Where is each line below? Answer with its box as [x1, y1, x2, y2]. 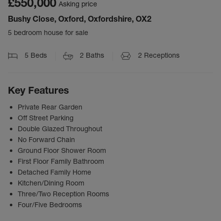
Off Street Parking [18, 113, 74, 123]
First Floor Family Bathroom [18, 157, 104, 166]
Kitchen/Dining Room [18, 179, 84, 188]
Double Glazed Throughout [18, 124, 102, 134]
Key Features [8, 84, 69, 97]
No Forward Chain [18, 135, 75, 145]
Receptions [142, 51, 180, 60]
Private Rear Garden [18, 103, 82, 112]
